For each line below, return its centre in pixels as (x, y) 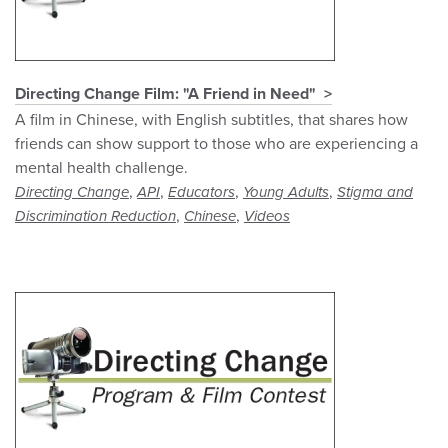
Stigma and (375, 192)
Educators (201, 192)
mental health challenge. (101, 168)
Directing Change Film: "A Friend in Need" (165, 94)
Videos (267, 216)
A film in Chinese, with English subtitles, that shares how (211, 120)
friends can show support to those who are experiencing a (216, 144)
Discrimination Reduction (95, 216)
